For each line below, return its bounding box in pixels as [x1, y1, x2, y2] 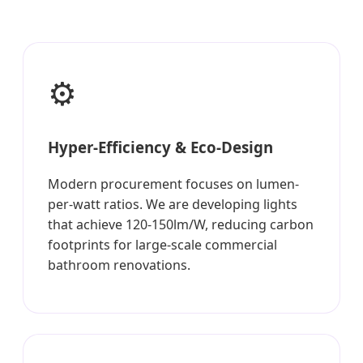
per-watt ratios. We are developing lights [48, 195, 297, 214]
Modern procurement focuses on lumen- [48, 175, 299, 194]
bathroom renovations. [48, 256, 190, 275]
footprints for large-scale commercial [48, 236, 277, 254]
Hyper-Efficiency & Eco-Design [48, 137, 273, 158]
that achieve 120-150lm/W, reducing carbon [48, 216, 314, 234]
